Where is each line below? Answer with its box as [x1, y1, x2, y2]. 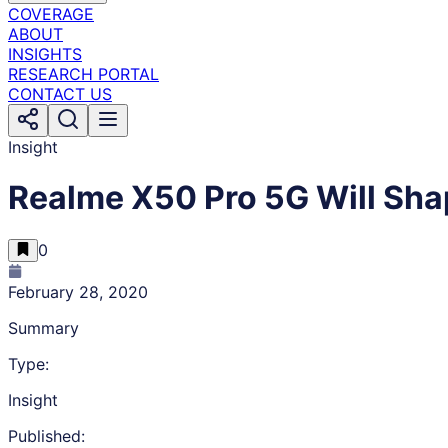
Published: [8, 425, 85, 446]
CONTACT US [8, 84, 112, 104]
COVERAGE [8, 4, 94, 24]
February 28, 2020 [8, 281, 148, 302]
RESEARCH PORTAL [8, 64, 159, 84]
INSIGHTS [8, 44, 82, 64]
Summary [8, 317, 79, 338]
